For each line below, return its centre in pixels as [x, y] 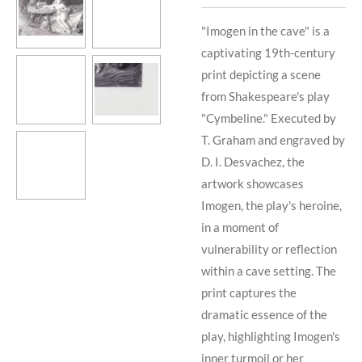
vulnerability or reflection [269, 248]
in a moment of [240, 227]
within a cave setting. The [269, 270]
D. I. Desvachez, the [253, 161]
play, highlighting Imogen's [271, 336]
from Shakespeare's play [265, 96]
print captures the [249, 292]
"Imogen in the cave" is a [265, 30]
